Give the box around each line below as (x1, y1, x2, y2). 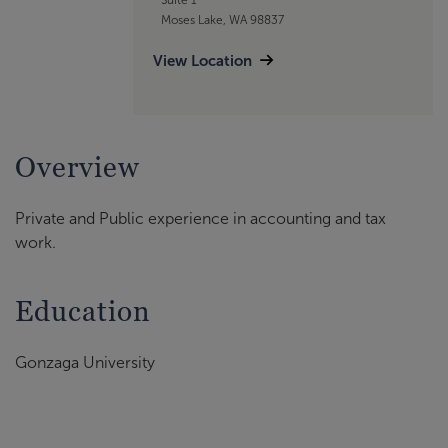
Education (15, 295, 151, 328)
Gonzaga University (15, 354, 155, 372)
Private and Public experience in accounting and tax (15, 210, 386, 228)
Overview (15, 151, 140, 184)
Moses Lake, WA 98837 (160, 12, 284, 27)
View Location (153, 51, 252, 69)
